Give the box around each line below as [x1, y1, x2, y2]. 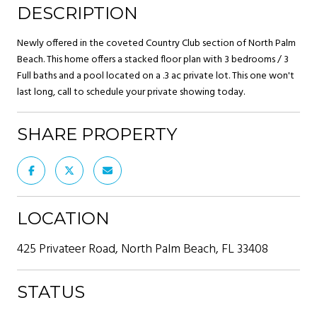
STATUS [17, 281, 85, 302]
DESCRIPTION [17, 2, 138, 23]
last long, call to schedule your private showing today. [17, 83, 245, 100]
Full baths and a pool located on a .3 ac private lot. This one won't [17, 67, 294, 84]
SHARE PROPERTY [17, 123, 177, 144]
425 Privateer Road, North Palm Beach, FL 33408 [17, 238, 268, 260]
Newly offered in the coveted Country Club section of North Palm [17, 35, 296, 52]
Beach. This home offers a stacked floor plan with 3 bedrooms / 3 [17, 51, 289, 68]
